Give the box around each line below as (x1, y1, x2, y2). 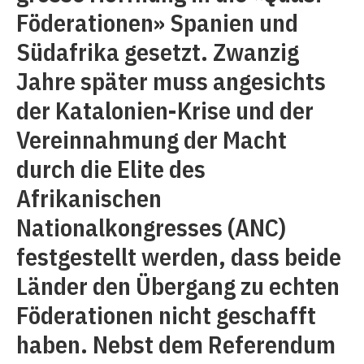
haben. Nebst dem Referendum (16, 328, 336, 360)
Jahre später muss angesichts (16, 65, 326, 97)
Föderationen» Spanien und (16, 6, 298, 38)
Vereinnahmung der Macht (16, 123, 287, 155)
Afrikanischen (16, 182, 162, 214)
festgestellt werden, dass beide (16, 240, 341, 272)
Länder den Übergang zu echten (16, 270, 340, 301)
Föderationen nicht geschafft (16, 299, 316, 331)
